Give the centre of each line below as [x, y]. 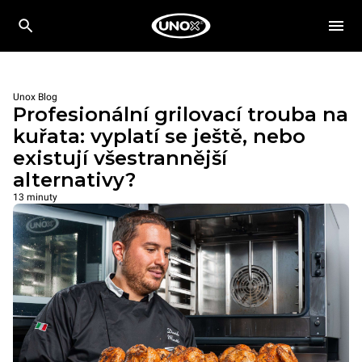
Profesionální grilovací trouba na [181, 114]
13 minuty [35, 197]
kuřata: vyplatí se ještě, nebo [159, 136]
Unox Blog [35, 97]
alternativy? [74, 180]
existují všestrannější [120, 158]
